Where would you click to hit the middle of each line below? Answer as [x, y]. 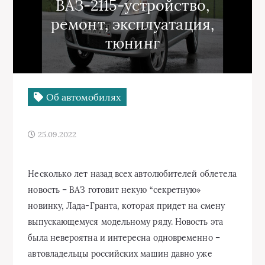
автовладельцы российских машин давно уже [120, 254]
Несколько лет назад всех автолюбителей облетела [132, 174]
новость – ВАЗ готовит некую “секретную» [114, 190]
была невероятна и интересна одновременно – [124, 238]
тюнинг [132, 43]
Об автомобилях [82, 97]
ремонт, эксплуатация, [132, 24]
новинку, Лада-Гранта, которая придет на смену [127, 206]
